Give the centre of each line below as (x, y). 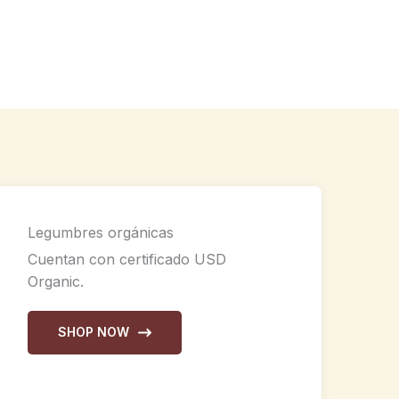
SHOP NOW (94, 332)
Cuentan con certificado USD (127, 259)
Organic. (56, 281)
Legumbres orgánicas (101, 232)
